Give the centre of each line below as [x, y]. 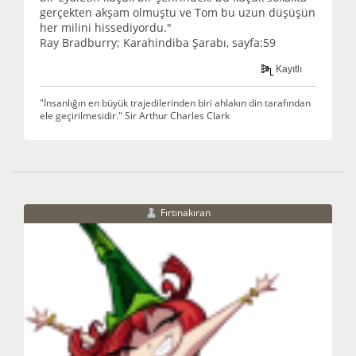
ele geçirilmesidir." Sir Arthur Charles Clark [135, 115]
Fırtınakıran [186, 212]
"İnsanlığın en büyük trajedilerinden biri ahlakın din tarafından [175, 102]
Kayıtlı [288, 69]
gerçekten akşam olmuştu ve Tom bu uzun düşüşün [178, 13]
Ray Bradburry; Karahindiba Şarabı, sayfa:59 [158, 43]
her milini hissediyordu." [106, 28]
